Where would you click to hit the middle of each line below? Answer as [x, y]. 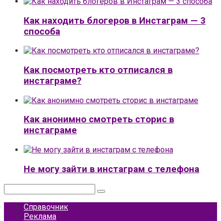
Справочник [46, 207]
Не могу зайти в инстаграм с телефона [111, 169]
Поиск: [16, 188]
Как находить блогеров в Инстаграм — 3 [115, 20]
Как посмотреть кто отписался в [98, 70]
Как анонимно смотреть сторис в [99, 120]
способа [42, 31]
